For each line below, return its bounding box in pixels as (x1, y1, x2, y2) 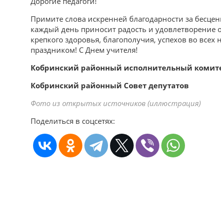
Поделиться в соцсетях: (31, 115, 115, 126)
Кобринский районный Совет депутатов (31, 80, 189, 90)
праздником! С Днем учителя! (31, 44, 138, 55)
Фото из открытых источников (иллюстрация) (31, 98, 201, 108)
